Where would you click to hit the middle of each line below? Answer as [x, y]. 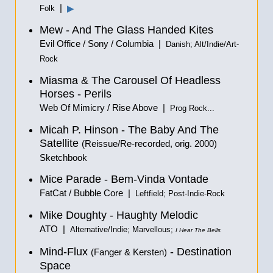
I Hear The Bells [198, 230]
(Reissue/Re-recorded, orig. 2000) [149, 144]
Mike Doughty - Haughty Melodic [119, 215]
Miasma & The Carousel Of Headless [130, 80]
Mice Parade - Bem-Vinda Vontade [124, 179]
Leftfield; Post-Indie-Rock [180, 194]
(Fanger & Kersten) [129, 252]
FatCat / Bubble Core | [87, 193]
